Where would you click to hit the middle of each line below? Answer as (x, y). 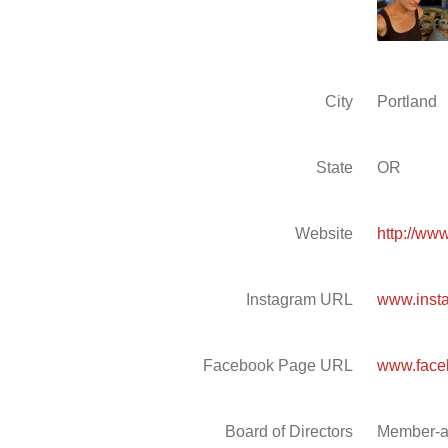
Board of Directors (289, 431)
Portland (406, 101)
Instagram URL (300, 299)
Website (324, 233)
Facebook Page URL (278, 365)
